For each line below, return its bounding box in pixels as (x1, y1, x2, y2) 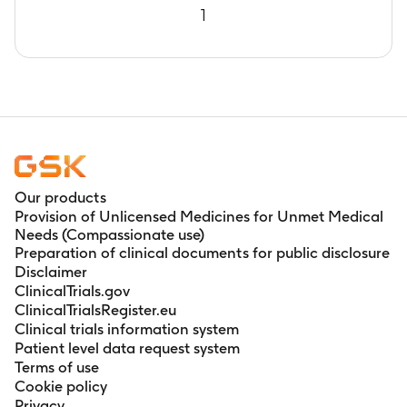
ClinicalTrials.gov (15, 281, 130, 300)
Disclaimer (15, 262, 87, 281)
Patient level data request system (15, 338, 240, 357)
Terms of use (15, 357, 99, 376)
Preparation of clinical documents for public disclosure (15, 243, 390, 262)
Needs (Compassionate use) (15, 224, 204, 243)
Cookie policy (15, 376, 107, 395)
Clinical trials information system (15, 319, 239, 338)
